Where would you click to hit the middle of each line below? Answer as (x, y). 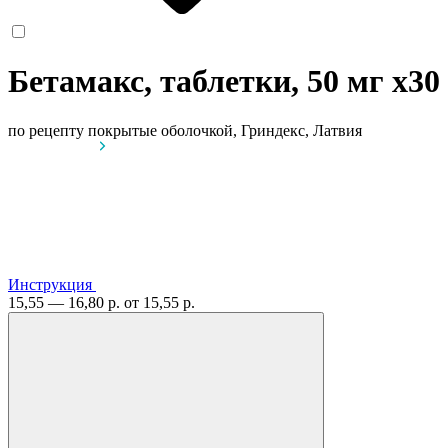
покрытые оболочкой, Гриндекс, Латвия (225, 130)
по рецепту (46, 130)
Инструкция (50, 284)
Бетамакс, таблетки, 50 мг (200, 81)
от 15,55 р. (159, 302)
